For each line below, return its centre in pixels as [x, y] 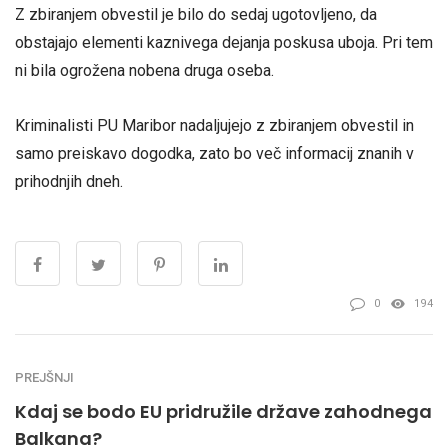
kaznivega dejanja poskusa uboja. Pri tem [290, 43]
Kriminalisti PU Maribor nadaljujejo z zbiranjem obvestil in [214, 126]
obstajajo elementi [81, 43]
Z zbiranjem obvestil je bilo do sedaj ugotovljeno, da [196, 15]
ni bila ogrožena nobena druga [121, 71]
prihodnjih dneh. [69, 182]
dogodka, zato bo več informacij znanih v [272, 154]
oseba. [250, 71]
